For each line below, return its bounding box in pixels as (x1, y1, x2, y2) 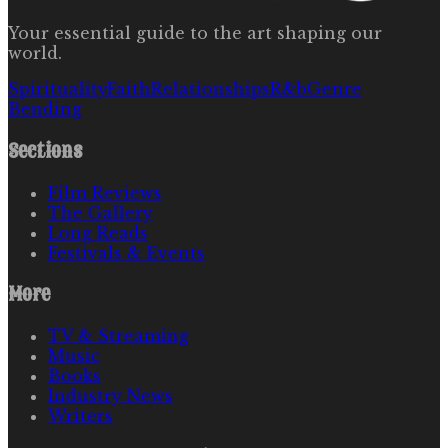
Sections (8, 138, 82, 165)
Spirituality (8, 79, 107, 100)
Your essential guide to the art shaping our (8, 23, 382, 44)
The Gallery (48, 202, 153, 223)
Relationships (151, 79, 270, 100)
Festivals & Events (48, 242, 205, 263)
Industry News (48, 386, 173, 407)
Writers (48, 406, 113, 427)
